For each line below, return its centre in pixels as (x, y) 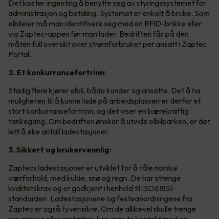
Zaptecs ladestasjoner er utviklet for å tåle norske (93, 168)
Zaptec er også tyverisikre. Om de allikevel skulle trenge (102, 209)
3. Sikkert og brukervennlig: (60, 150)
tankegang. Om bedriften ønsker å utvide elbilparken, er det (109, 121)
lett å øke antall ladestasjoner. (59, 132)
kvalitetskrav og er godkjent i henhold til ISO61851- (92, 188)
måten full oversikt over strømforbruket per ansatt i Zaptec (108, 44)
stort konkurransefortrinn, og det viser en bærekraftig (99, 111)
